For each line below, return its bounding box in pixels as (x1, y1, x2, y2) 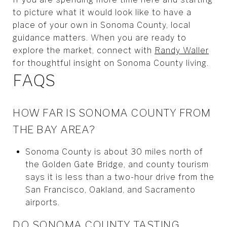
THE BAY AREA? (13, 123, 95, 136)
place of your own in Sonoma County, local (13, 20, 191, 30)
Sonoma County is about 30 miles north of (25, 146, 203, 157)
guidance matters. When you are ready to (13, 32, 186, 43)
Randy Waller (155, 45, 209, 55)
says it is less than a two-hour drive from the (25, 172, 214, 182)
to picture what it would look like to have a (13, 7, 192, 17)
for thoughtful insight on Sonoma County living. (13, 58, 209, 68)
